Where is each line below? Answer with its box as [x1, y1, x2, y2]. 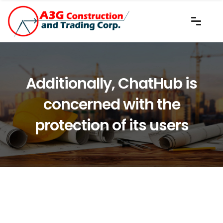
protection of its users [34, 114, 189, 136]
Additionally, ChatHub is [26, 73, 197, 94]
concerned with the [43, 94, 180, 115]
